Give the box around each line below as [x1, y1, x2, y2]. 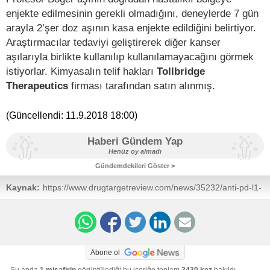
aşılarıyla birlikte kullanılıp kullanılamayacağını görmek [6, 50, 254, 63]
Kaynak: [6, 182, 40, 192]
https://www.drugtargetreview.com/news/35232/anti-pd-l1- [43, 182, 262, 192]
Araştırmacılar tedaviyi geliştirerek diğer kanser [6, 36, 221, 48]
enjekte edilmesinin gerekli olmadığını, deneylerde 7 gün [6, 7, 259, 19]
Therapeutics [6, 79, 68, 92]
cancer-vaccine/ [43, 193, 103, 203]
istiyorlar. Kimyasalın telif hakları [6, 64, 157, 77]
